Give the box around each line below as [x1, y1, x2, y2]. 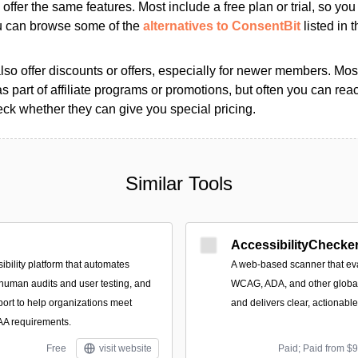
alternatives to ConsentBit [143, 19, 300, 33]
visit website [99, 343, 152, 354]
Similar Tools [125, 173, 233, 194]
